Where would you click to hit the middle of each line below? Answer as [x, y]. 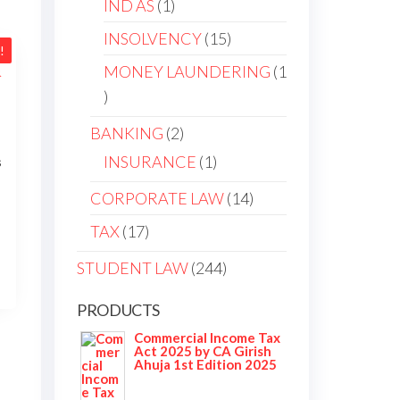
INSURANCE [150, 162]
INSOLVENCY [153, 38]
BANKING [127, 133]
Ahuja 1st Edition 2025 [205, 364]
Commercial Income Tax [207, 337]
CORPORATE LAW [157, 198]
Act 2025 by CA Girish [203, 351]
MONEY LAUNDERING [187, 71]
